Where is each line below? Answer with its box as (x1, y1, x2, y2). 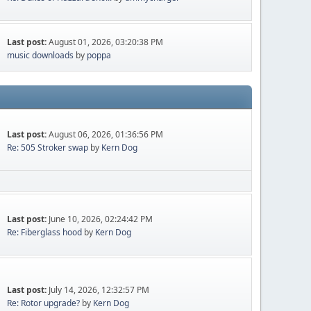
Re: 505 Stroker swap (7, 142, 89, 153)
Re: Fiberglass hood (7, 226, 85, 238)
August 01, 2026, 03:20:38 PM (49, 35, 164, 48)
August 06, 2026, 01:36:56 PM (49, 128, 164, 140)
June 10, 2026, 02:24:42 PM (49, 213, 153, 225)
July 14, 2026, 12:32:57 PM (49, 283, 150, 296)
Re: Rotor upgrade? (7, 296, 83, 309)
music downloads (7, 49, 74, 61)
